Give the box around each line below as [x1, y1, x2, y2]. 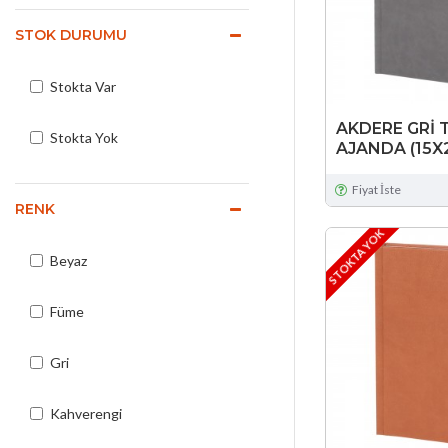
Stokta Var [50, 78, 116, 95]
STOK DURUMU [15, 26, 127, 44]
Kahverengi [50, 405, 122, 422]
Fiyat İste [351, 181, 401, 197]
